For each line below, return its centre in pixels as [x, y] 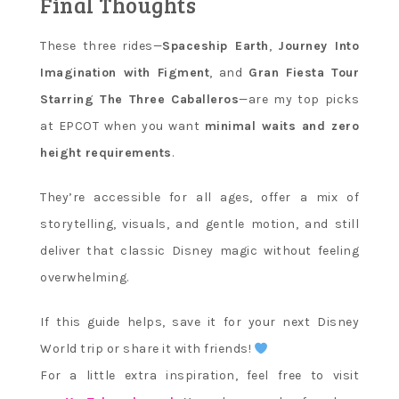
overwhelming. [85, 278]
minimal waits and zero [281, 126]
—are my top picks [299, 100]
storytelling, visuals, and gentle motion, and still [199, 224]
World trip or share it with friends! [147, 349]
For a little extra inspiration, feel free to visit [199, 376]
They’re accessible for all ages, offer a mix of [199, 198]
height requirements [106, 153]
